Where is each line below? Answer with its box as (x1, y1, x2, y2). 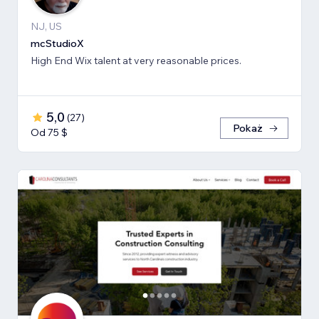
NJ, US (31, 19, 62, 33)
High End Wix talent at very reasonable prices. (31, 53, 241, 67)
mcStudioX (31, 36, 84, 50)
